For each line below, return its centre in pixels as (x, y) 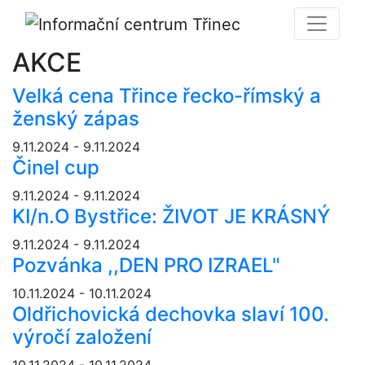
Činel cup (56, 167)
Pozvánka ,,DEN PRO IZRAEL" (146, 265)
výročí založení (82, 336)
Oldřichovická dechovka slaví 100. (171, 314)
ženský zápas (76, 118)
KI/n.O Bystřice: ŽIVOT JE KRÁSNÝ (171, 216)
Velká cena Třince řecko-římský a (167, 95)
